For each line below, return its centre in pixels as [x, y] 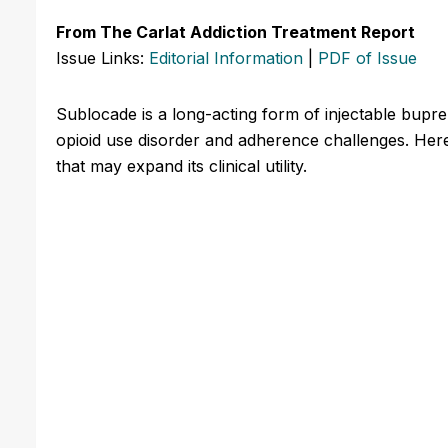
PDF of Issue [367, 57]
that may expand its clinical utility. [181, 165]
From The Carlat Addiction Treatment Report [235, 31]
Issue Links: [102, 57]
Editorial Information [226, 57]
